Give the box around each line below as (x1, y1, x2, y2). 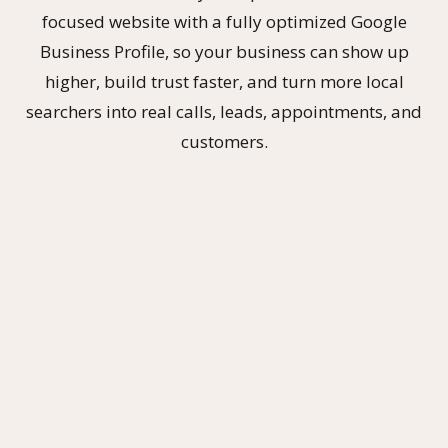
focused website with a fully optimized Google (41, 10, 407, 33)
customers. (180, 130, 268, 153)
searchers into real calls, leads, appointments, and (26, 100, 422, 123)
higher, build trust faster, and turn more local (44, 70, 404, 93)
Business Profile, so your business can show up (39, 40, 409, 63)
